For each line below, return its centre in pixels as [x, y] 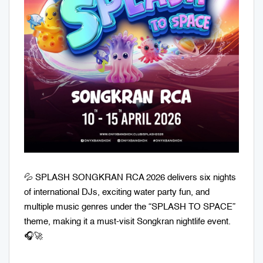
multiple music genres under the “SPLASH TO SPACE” [130, 207]
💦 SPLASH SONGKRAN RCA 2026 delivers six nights [130, 177]
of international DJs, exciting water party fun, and [117, 192]
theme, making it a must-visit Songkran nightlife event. [127, 221]
